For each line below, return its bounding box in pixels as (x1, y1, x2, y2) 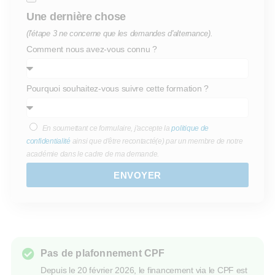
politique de (171, 124, 209, 132)
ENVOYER (114, 169, 161, 180)
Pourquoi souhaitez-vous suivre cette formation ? (26, 83, 209, 93)
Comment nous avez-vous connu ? (26, 44, 157, 54)
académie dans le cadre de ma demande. (26, 150, 160, 158)
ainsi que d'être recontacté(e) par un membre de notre (70, 137, 243, 145)
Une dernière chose (26, 10, 126, 23)
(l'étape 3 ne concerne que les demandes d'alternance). (26, 29, 213, 38)
